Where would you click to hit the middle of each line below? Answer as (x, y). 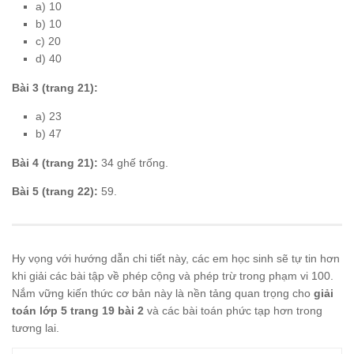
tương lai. (36, 328)
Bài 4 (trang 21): (55, 162)
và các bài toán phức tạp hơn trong (233, 310)
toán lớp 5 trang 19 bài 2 (78, 310)
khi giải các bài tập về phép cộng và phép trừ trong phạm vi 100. (173, 275)
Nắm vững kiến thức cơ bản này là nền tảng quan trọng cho (163, 293)
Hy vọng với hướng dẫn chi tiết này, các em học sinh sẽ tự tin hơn (176, 258)
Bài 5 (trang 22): (55, 191)
